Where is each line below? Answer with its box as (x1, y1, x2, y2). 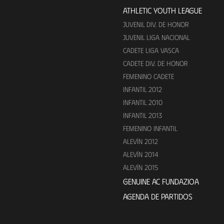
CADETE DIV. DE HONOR (122, 59, 188, 68)
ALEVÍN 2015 (122, 163, 158, 172)
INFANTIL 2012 (122, 85, 162, 94)
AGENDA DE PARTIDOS (122, 191, 192, 201)
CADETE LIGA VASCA (122, 46, 179, 55)
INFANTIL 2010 (122, 98, 162, 107)
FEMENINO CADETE (122, 72, 174, 81)
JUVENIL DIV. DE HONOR (122, 20, 189, 29)
